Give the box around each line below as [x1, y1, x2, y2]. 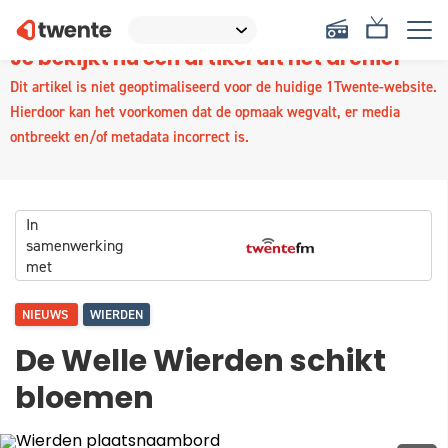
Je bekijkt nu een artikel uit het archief [10, 50, 401, 70]
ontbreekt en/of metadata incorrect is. [10, 127, 249, 147]
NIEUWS [22, 306, 71, 323]
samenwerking [26, 235, 123, 256]
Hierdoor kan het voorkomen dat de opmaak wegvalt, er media [10, 102, 400, 122]
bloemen [15, 385, 154, 416]
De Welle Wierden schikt [15, 348, 386, 379]
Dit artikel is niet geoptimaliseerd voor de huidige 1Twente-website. [10, 77, 437, 97]
